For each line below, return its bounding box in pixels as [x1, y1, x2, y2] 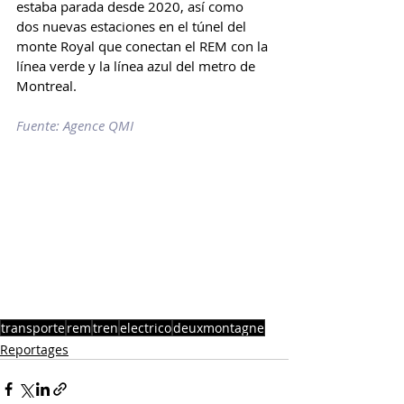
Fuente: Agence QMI [16, 116, 133, 135]
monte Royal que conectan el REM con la [16, 37, 271, 56]
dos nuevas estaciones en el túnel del [16, 17, 250, 36]
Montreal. [16, 77, 77, 96]
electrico [120, 318, 171, 336]
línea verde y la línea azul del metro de [16, 57, 259, 76]
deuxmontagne [173, 318, 264, 336]
